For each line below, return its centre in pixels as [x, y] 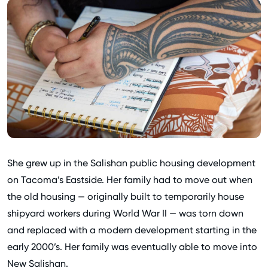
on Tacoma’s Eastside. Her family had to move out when [130, 179]
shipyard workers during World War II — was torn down [125, 213]
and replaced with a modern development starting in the [132, 230]
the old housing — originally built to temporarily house [126, 196]
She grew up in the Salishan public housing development [131, 163]
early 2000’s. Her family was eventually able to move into [132, 246]
